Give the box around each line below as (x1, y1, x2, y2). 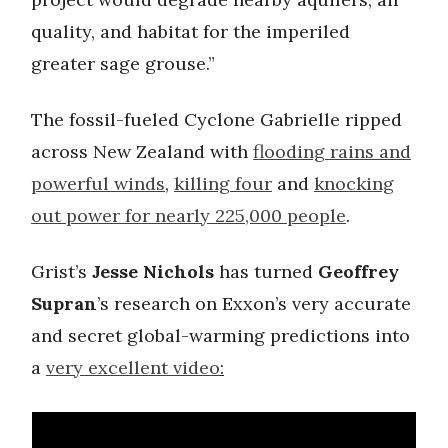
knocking (314, 171, 394, 195)
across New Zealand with (31, 139, 253, 163)
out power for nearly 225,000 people (31, 203, 346, 227)
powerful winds (31, 171, 165, 195)
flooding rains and (253, 139, 411, 163)
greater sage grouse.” (31, 51, 215, 75)
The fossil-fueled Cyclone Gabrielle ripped (31, 107, 402, 131)
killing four (174, 171, 272, 195)
